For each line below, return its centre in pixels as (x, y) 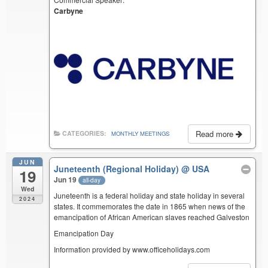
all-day (92, 179)
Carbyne (69, 11)
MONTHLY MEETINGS (141, 134)
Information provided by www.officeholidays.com (132, 249)
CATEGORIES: (85, 133)
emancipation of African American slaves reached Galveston (152, 217)
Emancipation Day (84, 233)
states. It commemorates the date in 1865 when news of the (150, 206)
